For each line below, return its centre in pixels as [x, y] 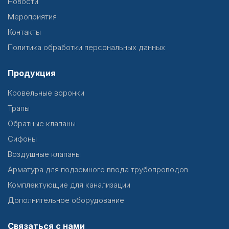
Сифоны [22, 139]
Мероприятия [32, 17]
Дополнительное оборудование [66, 200]
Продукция [32, 73]
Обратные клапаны [42, 123]
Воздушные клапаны [44, 154]
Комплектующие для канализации [69, 185]
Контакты [24, 32]
